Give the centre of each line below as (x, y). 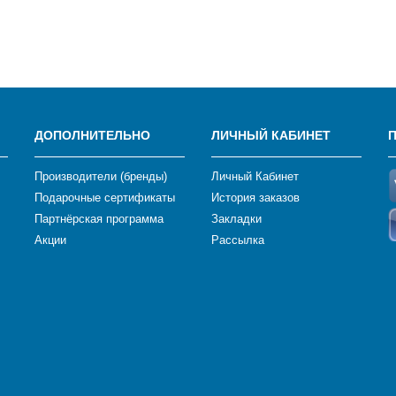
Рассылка (238, 240)
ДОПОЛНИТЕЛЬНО (92, 135)
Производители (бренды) (101, 176)
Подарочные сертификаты (105, 198)
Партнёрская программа (99, 219)
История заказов (255, 198)
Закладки (236, 219)
